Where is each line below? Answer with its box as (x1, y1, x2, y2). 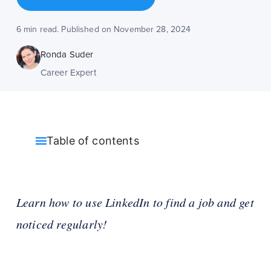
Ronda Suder (40, 49, 94, 60)
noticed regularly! (16, 216, 108, 232)
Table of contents (46, 134, 139, 148)
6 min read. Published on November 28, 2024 (16, 24, 191, 35)
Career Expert (40, 67, 96, 79)
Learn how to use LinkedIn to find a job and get (16, 194, 254, 211)
